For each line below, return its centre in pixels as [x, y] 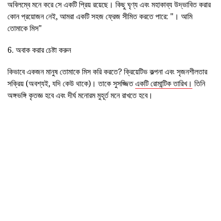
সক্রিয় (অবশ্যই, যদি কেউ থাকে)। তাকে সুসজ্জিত [71, 84]
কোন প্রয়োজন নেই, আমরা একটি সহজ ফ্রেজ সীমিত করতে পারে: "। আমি [100, 17]
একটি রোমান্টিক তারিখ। [164, 84]
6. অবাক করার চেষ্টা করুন [39, 50]
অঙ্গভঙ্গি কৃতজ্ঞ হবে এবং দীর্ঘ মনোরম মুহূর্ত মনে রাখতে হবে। [80, 95]
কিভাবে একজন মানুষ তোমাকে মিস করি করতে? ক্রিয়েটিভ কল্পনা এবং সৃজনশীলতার [107, 72]
